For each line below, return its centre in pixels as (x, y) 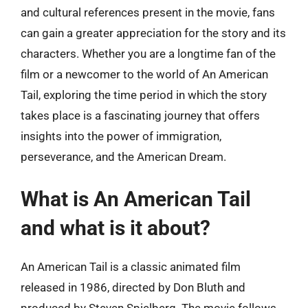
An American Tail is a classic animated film (131, 266)
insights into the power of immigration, (121, 136)
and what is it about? (115, 228)
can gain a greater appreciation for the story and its (153, 33)
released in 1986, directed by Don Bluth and (133, 287)
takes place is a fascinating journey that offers (140, 115)
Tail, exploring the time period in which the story (144, 95)
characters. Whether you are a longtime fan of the (148, 54)
